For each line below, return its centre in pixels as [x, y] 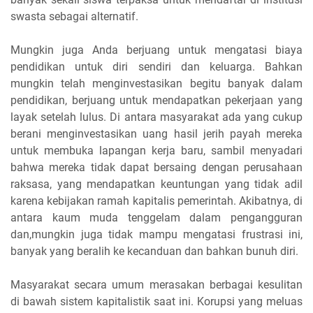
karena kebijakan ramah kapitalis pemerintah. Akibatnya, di [156, 201]
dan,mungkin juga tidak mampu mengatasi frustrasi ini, [156, 234]
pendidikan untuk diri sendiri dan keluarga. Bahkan [156, 67]
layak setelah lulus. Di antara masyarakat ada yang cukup [156, 117]
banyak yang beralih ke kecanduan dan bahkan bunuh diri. [154, 251]
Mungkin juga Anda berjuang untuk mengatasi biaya [156, 50]
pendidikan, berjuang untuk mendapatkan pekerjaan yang [156, 100]
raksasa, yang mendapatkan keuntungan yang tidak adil [156, 184]
